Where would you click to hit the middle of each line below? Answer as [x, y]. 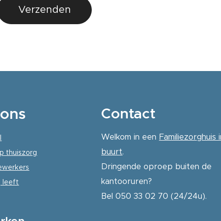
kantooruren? [127, 181]
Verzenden [44, 9]
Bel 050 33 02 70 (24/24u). [154, 196]
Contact [130, 113]
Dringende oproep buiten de [157, 166]
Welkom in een [130, 136]
